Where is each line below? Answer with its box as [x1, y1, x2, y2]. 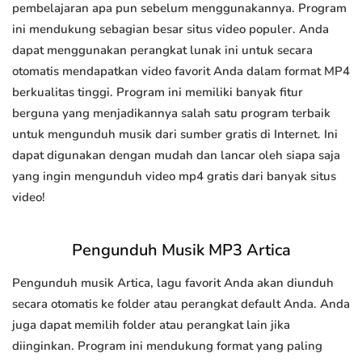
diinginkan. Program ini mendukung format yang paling [12, 338, 322, 355]
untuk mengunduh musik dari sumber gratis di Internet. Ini [12, 126, 338, 143]
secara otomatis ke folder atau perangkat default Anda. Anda [12, 296, 350, 313]
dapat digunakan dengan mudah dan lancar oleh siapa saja [12, 147, 340, 164]
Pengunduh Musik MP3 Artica [71, 239, 291, 262]
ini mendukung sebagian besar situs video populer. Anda [12, 21, 329, 38]
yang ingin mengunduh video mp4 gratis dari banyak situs [12, 168, 336, 185]
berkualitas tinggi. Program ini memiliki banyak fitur [12, 84, 303, 101]
